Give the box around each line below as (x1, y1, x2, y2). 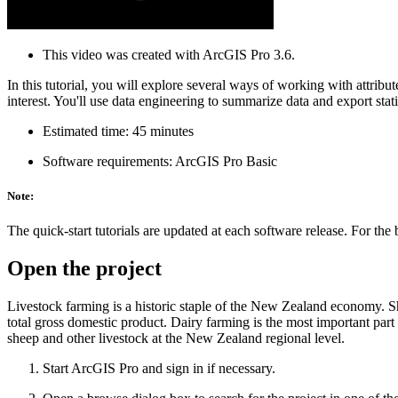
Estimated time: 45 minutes (43, 123, 194, 139)
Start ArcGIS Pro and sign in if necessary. (43, 361, 275, 377)
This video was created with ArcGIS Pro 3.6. (43, 46, 295, 62)
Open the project (7, 257, 162, 281)
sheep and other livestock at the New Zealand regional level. (7, 330, 345, 346)
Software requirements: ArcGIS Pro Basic (43, 153, 277, 169)
